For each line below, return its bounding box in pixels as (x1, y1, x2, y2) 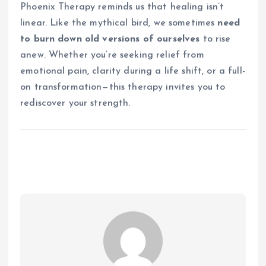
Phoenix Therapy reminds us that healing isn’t (20, 2, 224, 12)
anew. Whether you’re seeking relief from (20, 50, 204, 60)
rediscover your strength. (20, 98, 131, 108)
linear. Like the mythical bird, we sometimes (20, 18, 218, 28)
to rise (199, 34, 231, 44)
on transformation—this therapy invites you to (20, 82, 226, 92)
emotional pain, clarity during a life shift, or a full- (20, 66, 245, 76)
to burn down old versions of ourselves (20, 34, 200, 44)
